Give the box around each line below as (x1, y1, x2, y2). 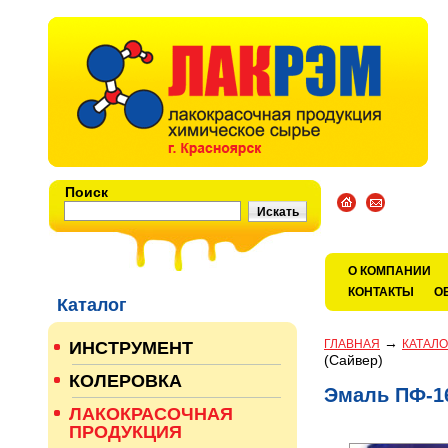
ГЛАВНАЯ (324, 337, 380, 351)
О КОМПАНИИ (348, 264, 431, 278)
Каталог (57, 295, 127, 315)
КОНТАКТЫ (348, 285, 414, 299)
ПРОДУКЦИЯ (69, 422, 182, 442)
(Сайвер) (324, 352, 383, 368)
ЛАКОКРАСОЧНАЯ (69, 404, 233, 424)
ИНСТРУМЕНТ (69, 338, 193, 358)
